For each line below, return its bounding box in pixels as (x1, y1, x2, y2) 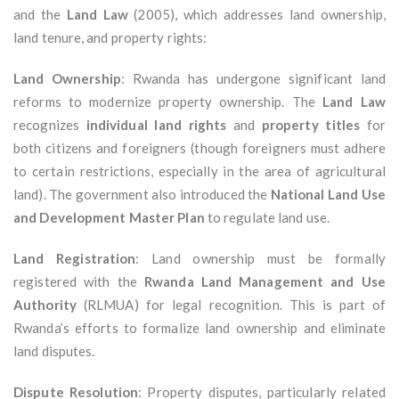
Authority (13, 297, 77, 313)
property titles (261, 117, 361, 134)
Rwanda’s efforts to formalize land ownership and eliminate (13, 320, 386, 337)
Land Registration (13, 250, 136, 267)
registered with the (13, 273, 144, 290)
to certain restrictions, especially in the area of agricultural (13, 163, 386, 180)
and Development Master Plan (13, 209, 205, 226)
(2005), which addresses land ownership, (127, 6, 386, 23)
